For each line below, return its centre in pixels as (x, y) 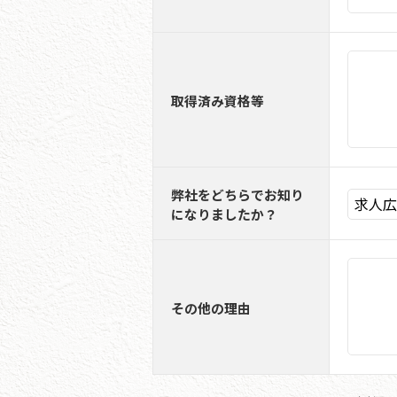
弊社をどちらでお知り (237, 194)
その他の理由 (211, 307)
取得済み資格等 (218, 100)
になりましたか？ (224, 214)
